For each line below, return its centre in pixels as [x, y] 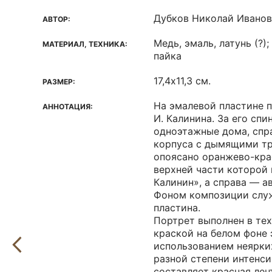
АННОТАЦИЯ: [68, 107]
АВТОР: [56, 19]
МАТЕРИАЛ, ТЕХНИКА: [85, 44]
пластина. [177, 208]
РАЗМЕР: [59, 82]
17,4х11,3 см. [182, 81]
